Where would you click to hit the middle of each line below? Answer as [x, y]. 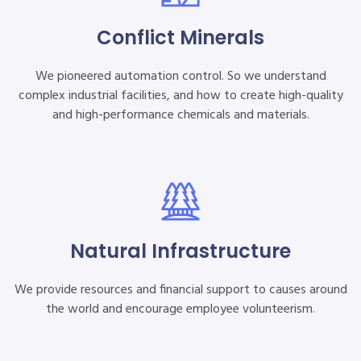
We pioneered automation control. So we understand [180, 77]
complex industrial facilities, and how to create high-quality [180, 96]
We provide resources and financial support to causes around [180, 290]
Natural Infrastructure [180, 251]
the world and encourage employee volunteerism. [180, 309]
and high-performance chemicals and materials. [180, 115]
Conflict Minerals [180, 37]
